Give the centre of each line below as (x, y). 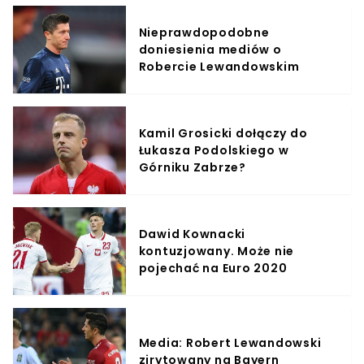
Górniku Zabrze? (192, 167)
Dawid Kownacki (192, 234)
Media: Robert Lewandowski (230, 343)
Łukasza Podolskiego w (214, 150)
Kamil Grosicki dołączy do (223, 133)
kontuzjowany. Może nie (217, 251)
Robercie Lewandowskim (219, 66)
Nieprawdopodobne (204, 32)
